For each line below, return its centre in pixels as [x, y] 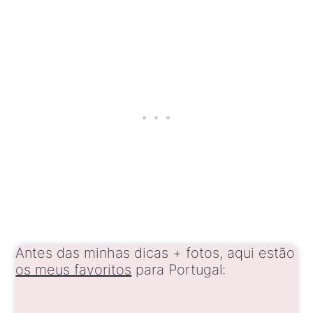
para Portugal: [179, 270]
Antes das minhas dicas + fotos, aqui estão [155, 253]
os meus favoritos [74, 270]
